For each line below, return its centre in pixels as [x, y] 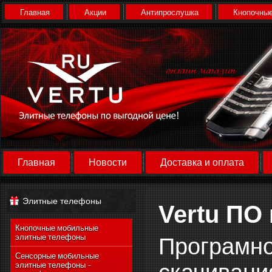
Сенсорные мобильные [57, 256]
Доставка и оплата [202, 162]
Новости [108, 162]
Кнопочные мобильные [57, 228]
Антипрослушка [170, 12]
